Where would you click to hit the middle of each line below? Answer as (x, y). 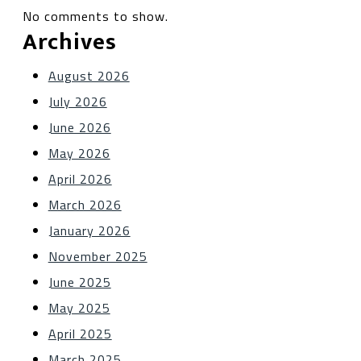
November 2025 (98, 256)
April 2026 (80, 179)
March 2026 (85, 205)
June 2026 (79, 127)
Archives (69, 42)
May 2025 (79, 308)
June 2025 (79, 282)
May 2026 (79, 153)
